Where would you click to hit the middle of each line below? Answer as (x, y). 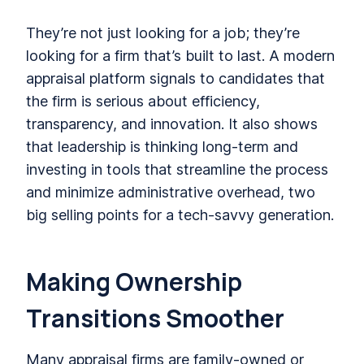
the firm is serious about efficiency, (143, 101)
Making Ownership (134, 281)
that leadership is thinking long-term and (162, 146)
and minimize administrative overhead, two (171, 192)
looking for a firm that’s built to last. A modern (180, 55)
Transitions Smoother (155, 318)
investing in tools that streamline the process (177, 169)
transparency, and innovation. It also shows (172, 123)
